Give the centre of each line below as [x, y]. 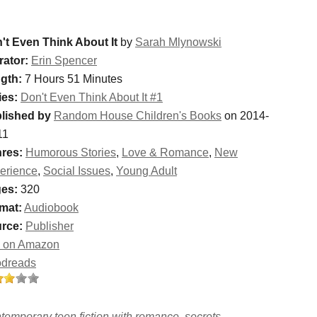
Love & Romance [165, 152]
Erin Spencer [64, 60]
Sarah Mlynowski [178, 42]
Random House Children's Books [138, 116]
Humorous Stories [71, 152]
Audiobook [51, 208]
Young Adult [146, 171]
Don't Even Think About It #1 [92, 97]
